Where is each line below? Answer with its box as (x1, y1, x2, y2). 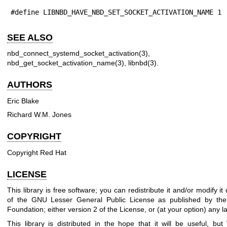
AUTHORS (7, 80, 52, 90)
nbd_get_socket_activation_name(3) (7, 59, 124, 67)
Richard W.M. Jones (7, 110, 71, 119)
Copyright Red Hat (7, 148, 66, 157)
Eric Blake (7, 96, 39, 105)
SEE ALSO (7, 32, 53, 43)
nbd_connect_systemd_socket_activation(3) (7, 49, 148, 58)
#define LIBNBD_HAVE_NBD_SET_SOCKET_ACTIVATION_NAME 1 (11, 8, 221, 16)
